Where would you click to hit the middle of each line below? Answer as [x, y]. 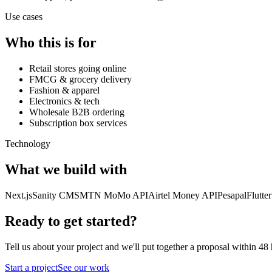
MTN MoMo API [114, 195]
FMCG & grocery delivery [80, 79]
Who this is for [51, 42]
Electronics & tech [64, 101]
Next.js [19, 195]
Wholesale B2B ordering [77, 112]
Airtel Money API [183, 195]
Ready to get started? [71, 221]
